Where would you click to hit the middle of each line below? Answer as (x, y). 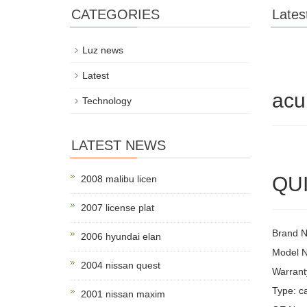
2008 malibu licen (119, 179)
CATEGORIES (115, 15)
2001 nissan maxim (123, 294)
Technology (107, 101)
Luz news (103, 50)
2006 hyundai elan (121, 237)
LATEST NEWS (119, 146)
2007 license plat (118, 208)
